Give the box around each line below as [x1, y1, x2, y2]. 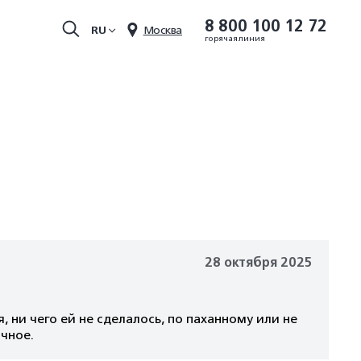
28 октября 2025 [205, 255, 313, 271]
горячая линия [205, 34, 265, 43]
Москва [143, 23, 182, 36]
